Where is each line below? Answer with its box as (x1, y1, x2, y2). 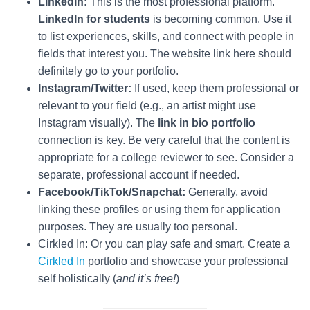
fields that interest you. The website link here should (38, 48, 291, 60)
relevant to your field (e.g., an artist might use (38, 100, 256, 111)
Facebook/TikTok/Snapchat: (38, 186, 185, 198)
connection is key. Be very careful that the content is (38, 134, 290, 146)
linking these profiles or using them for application (38, 203, 280, 215)
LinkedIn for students (38, 13, 150, 25)
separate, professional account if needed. (38, 169, 239, 181)
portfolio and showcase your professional (85, 255, 289, 267)
